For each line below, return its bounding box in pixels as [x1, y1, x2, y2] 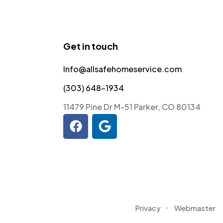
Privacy [135, 203, 161, 213]
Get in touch [63, 40, 118, 52]
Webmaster [174, 203, 216, 213]
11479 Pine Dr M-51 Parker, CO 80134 [63, 101, 201, 112]
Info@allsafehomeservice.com [63, 63, 182, 74]
